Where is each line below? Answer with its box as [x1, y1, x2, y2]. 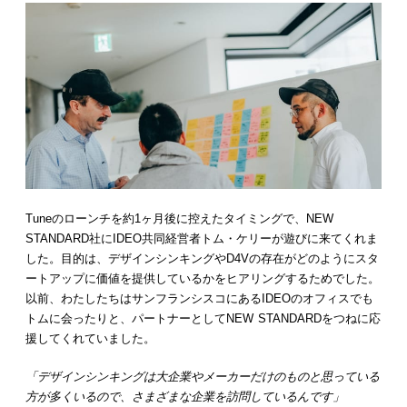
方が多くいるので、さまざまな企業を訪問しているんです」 [25, 390, 344, 404]
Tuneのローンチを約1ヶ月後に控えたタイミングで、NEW [25, 212, 333, 226]
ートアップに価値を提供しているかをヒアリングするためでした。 [25, 272, 380, 286]
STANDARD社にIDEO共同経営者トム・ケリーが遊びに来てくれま [25, 232, 378, 246]
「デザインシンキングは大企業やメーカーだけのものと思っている [25, 370, 380, 384]
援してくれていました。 [25, 332, 155, 346]
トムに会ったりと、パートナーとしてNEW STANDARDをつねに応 [25, 312, 381, 326]
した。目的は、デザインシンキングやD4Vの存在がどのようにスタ [25, 252, 379, 266]
